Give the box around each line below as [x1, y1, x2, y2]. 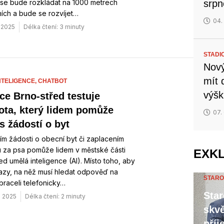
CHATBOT [38, 77, 67, 84]
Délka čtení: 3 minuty [23, 23, 84, 30]
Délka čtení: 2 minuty [25, 192, 85, 200]
